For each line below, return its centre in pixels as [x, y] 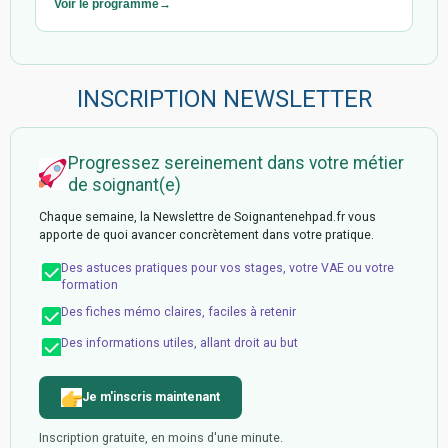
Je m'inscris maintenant [151, 397]
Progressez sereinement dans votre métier [236, 162]
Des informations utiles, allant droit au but [179, 342]
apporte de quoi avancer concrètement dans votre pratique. [206, 234]
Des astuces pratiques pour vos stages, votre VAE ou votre [227, 267]
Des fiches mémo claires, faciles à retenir [178, 311]
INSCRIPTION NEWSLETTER [224, 98]
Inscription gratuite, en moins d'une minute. [161, 437]
